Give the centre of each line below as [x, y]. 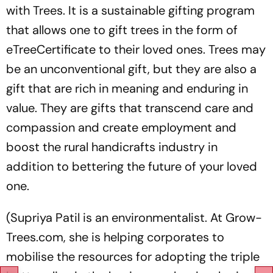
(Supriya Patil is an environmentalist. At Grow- [134, 217]
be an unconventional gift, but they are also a [131, 69]
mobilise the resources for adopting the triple [133, 256]
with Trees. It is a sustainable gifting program [130, 10]
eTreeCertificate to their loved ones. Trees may [136, 49]
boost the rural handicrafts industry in [112, 147]
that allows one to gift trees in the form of [122, 30]
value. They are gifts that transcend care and [130, 108]
